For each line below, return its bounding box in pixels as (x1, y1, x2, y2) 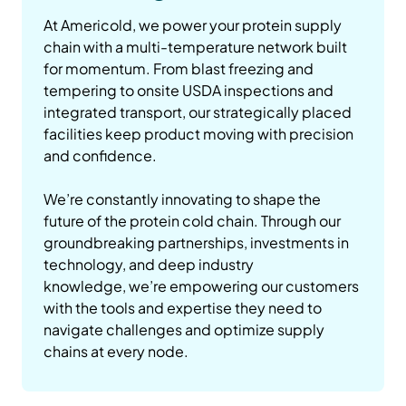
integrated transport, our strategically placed (43, 102, 352, 122)
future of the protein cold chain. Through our (43, 211, 341, 231)
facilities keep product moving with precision (43, 124, 353, 144)
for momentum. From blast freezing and (43, 59, 314, 79)
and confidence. (43, 146, 157, 166)
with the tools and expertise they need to (43, 298, 322, 318)
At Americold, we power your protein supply (43, 15, 342, 35)
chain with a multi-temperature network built (43, 37, 347, 57)
